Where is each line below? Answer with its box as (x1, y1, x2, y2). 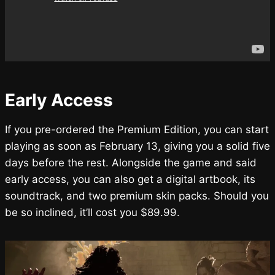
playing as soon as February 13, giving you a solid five (5, 139, 270, 152)
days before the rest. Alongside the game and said (5, 156, 257, 169)
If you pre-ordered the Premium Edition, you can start (5, 123, 269, 136)
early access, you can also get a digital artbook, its (5, 172, 255, 185)
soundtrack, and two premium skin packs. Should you (5, 189, 269, 202)
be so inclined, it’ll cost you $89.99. (5, 206, 180, 219)
